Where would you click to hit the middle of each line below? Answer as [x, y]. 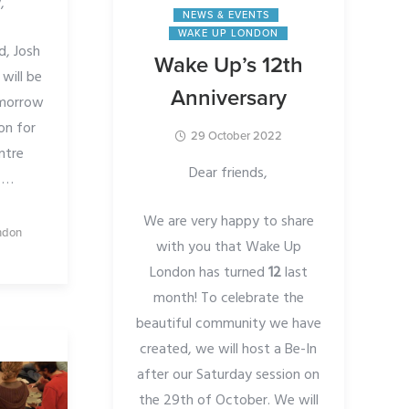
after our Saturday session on [229, 376]
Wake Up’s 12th [228, 66]
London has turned [209, 273]
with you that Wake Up [228, 248]
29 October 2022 [237, 136]
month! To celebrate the [228, 299]
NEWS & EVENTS [226, 16]
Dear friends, [229, 174]
